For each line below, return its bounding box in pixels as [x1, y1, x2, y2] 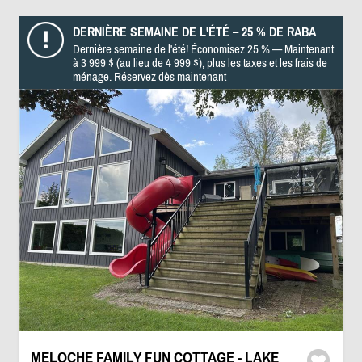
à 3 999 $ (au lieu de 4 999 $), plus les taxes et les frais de [72, 56, 327, 69]
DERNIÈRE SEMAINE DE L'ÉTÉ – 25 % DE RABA [72, 24, 316, 39]
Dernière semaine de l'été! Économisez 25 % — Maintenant [72, 42, 334, 56]
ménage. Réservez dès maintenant [72, 69, 226, 83]
